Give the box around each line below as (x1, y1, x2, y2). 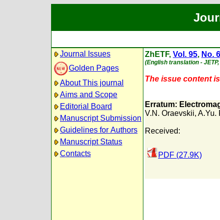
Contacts (60, 149, 91, 158)
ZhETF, (145, 50, 173, 58)
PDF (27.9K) (158, 151, 202, 159)
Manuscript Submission (60, 114, 141, 122)
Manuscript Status (60, 137, 122, 146)
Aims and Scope (60, 90, 117, 99)
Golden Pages (69, 63, 119, 72)
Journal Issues (60, 50, 110, 58)
